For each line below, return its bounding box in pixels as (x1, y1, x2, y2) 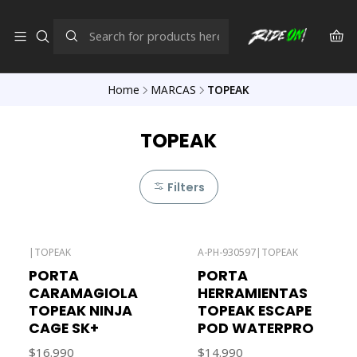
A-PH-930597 (198, 245, 256, 259)
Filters (164, 178, 205, 195)
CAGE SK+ (29, 317, 99, 338)
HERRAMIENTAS (198, 282, 308, 303)
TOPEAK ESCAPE (198, 300, 312, 320)
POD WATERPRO (198, 317, 314, 338)
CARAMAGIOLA (29, 282, 138, 303)
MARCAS (151, 82, 196, 97)
